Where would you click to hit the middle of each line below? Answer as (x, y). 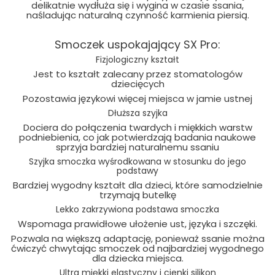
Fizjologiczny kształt (137, 59)
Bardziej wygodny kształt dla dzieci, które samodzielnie (137, 185)
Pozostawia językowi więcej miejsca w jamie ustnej (137, 98)
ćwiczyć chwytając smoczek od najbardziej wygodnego (137, 248)
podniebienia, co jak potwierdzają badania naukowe (137, 137)
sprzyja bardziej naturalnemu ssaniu (137, 147)
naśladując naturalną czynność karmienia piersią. (137, 15)
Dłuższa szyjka (137, 113)
